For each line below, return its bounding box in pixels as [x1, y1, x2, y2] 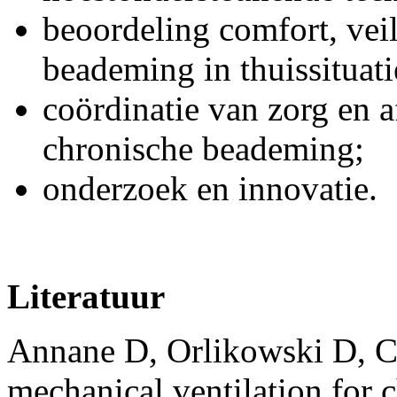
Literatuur [7, 276, 165, 315]
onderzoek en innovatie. [43, 168, 378, 207]
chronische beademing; [43, 128, 364, 167]
